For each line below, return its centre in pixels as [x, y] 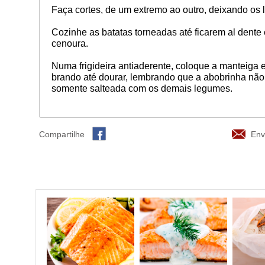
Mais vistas [136, 180]
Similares [73, 180]
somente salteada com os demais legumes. [142, 88]
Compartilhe [62, 134]
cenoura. [70, 43]
